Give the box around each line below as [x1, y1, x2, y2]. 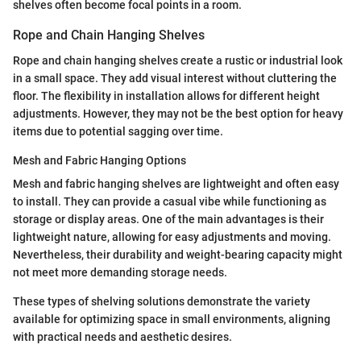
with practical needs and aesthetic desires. [13, 330, 232, 343]
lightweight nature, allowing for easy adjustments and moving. [13, 230, 331, 243]
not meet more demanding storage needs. [13, 265, 227, 279]
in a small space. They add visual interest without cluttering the [13, 71, 337, 85]
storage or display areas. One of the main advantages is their [13, 212, 324, 226]
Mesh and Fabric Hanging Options [13, 153, 186, 167]
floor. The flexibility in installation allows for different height [13, 89, 320, 102]
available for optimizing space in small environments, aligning [13, 312, 330, 326]
